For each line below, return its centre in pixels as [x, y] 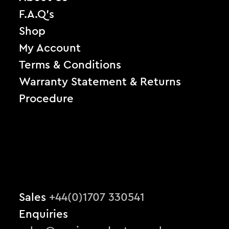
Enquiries [44, 214]
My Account [50, 48]
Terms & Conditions [70, 65]
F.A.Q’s [37, 15]
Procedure [47, 99]
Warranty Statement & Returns [100, 82]
